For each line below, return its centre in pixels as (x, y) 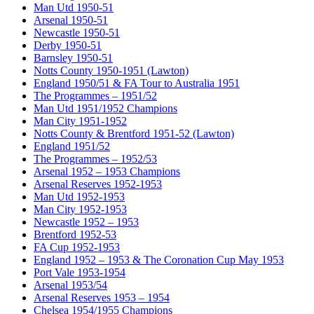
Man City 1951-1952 (80, 121)
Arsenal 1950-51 (71, 20)
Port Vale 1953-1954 (80, 273)
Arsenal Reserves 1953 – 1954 (102, 298)
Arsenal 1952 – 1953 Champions (107, 172)
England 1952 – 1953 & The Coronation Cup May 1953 (159, 260)
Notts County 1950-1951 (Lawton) (111, 71)
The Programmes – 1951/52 (95, 96)
